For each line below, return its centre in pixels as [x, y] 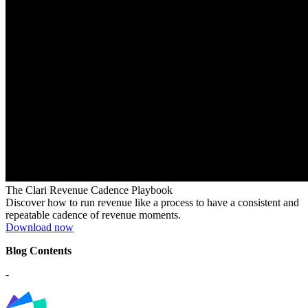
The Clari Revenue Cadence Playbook [89, 190]
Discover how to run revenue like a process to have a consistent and [152, 203]
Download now [40, 228]
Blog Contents [38, 251]
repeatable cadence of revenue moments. [93, 215]
